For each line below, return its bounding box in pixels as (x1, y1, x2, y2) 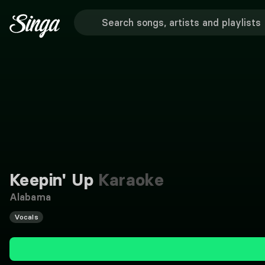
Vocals (14, 212, 38, 221)
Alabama (9, 191, 51, 203)
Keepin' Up (9, 170, 93, 190)
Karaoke (93, 170, 164, 190)
